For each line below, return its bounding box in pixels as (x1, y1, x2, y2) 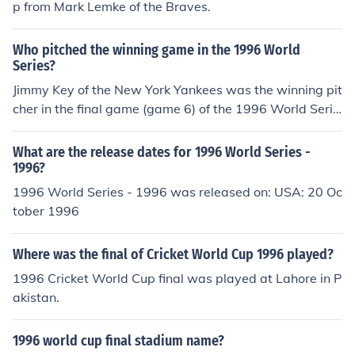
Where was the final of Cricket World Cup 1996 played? (13, 246, 334, 263)
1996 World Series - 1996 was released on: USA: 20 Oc (13, 184, 342, 200)
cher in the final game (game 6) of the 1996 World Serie (13, 101, 340, 116)
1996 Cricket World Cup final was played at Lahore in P (13, 270, 342, 286)
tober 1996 (13, 203, 79, 219)
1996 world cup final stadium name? (13, 332, 224, 349)
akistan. (13, 289, 59, 305)
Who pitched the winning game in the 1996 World (13, 41, 300, 59)
